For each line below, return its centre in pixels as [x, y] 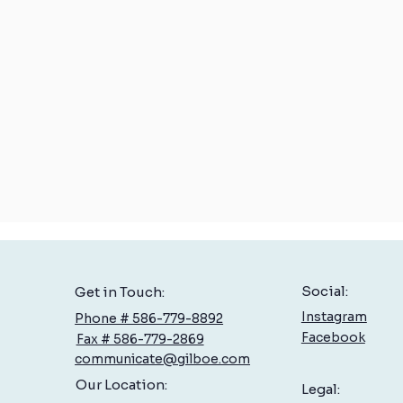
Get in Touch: [120, 291]
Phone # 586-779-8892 [149, 318]
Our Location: [121, 385]
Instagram [334, 317]
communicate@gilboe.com [163, 358]
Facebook [333, 337]
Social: [324, 291]
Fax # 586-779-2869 [140, 339]
